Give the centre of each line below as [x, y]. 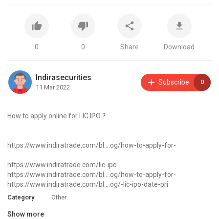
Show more [26, 214]
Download [179, 47]
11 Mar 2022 [53, 87]
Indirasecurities [64, 77]
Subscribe [174, 82]
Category [21, 197]
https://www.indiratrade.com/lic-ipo [62, 165]
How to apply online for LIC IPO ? [56, 116]
